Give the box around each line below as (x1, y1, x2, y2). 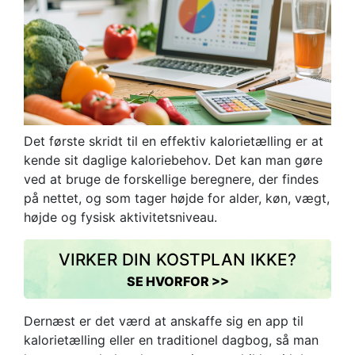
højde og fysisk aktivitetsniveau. (24, 208, 217, 225)
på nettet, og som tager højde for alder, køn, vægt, (24, 189, 330, 206)
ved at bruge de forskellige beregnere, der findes (24, 170, 319, 187)
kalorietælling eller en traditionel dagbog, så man (24, 331, 319, 348)
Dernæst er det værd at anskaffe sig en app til (24, 312, 303, 329)
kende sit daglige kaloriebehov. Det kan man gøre (24, 151, 323, 168)
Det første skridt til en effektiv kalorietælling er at (24, 132, 323, 149)
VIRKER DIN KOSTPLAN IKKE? (59, 249, 296, 269)
